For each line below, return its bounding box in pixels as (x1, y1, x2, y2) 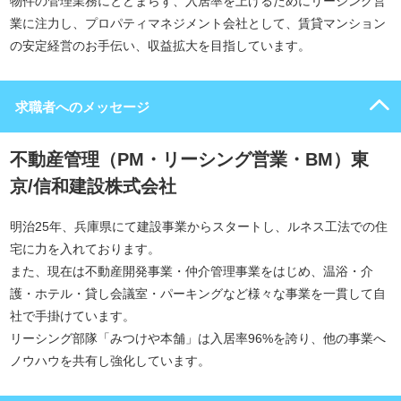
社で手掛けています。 (10, 309, 135, 323)
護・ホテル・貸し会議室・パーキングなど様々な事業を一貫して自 (10, 286, 386, 301)
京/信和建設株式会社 (10, 176, 176, 196)
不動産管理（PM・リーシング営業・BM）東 (10, 149, 369, 169)
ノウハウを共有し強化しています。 (10, 354, 210, 368)
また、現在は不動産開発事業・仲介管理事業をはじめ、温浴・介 (10, 264, 373, 278)
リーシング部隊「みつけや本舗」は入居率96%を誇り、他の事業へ (10, 331, 386, 346)
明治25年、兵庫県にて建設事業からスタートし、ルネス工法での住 (10, 219, 388, 234)
